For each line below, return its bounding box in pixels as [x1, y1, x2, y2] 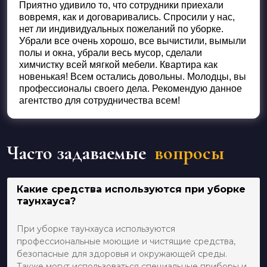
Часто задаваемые [7, 141, 150, 165]
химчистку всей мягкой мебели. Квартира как [19, 60, 218, 70]
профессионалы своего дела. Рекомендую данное [19, 83, 242, 94]
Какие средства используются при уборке [17, 184, 246, 195]
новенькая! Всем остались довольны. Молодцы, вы [19, 72, 246, 82]
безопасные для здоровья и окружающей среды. [17, 249, 227, 260]
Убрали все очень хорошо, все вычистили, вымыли [19, 36, 246, 46]
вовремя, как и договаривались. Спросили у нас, [19, 12, 235, 23]
